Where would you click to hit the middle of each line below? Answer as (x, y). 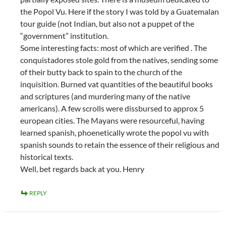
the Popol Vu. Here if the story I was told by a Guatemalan (120, 11)
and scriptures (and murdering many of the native (105, 96)
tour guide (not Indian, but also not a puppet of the (107, 23)
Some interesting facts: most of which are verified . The (114, 48)
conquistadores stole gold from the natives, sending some (119, 60)
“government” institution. (64, 36)
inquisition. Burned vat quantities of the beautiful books (117, 84)
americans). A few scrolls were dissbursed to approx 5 (112, 108)
